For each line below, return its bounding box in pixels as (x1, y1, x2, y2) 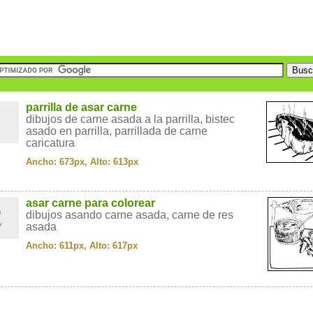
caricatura (26, 137, 75, 149)
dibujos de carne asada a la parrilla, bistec (26, 113, 235, 125)
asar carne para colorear (26, 197, 155, 209)
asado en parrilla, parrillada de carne (26, 125, 208, 137)
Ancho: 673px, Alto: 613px (26, 156, 138, 167)
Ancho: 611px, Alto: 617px (26, 240, 138, 251)
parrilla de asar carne (26, 101, 137, 113)
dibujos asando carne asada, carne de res (26, 209, 233, 221)
